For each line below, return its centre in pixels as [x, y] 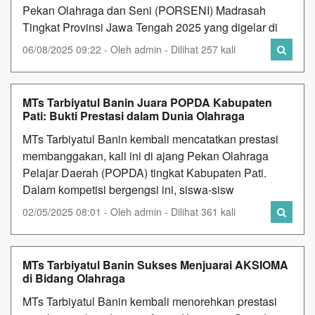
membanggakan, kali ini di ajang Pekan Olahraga [146, 155]
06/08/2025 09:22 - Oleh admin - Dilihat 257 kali [129, 49]
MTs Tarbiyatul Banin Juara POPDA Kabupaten [147, 102]
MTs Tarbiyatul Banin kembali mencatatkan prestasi [150, 139]
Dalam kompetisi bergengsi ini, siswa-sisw [128, 189]
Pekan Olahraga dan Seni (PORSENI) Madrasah [144, 10]
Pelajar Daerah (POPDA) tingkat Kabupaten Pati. [144, 172]
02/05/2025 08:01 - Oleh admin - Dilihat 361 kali [129, 211]
